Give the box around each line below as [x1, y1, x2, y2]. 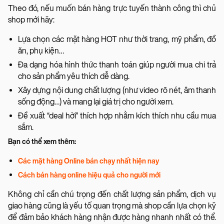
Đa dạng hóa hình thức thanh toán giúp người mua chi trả [18, 59, 216, 69]
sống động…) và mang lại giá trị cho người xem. [18, 96, 173, 106]
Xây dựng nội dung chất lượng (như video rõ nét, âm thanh [18, 85, 216, 95]
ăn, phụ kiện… [18, 45, 65, 55]
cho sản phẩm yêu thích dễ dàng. [18, 71, 129, 81]
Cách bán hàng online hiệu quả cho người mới [18, 170, 160, 179]
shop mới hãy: [8, 14, 54, 24]
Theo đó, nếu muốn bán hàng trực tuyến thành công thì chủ [8, 3, 216, 13]
